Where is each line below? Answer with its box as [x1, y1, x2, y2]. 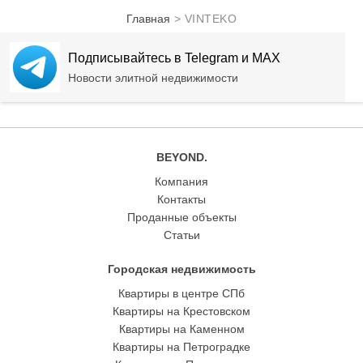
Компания [155, 175, 208, 188]
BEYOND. [156, 151, 207, 164]
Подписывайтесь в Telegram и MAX [68, 51, 280, 65]
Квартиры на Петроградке [113, 340, 250, 353]
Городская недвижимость [107, 263, 256, 275]
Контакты [157, 193, 206, 206]
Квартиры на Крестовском [113, 305, 250, 318]
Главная [126, 12, 170, 25]
